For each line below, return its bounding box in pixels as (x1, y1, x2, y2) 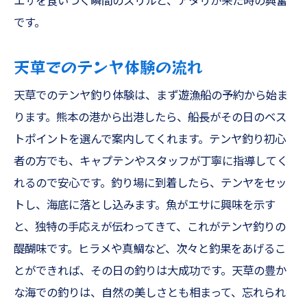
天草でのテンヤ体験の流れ (14, 55, 203, 78)
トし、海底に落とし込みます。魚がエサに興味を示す (14, 199, 275, 212)
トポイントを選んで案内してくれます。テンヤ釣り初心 (14, 133, 286, 146)
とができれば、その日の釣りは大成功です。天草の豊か (14, 265, 286, 278)
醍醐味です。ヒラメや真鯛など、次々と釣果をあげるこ (14, 243, 286, 256)
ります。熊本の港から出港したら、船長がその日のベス (14, 111, 286, 124)
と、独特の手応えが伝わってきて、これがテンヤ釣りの (14, 221, 286, 234)
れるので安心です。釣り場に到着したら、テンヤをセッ (14, 177, 286, 190)
